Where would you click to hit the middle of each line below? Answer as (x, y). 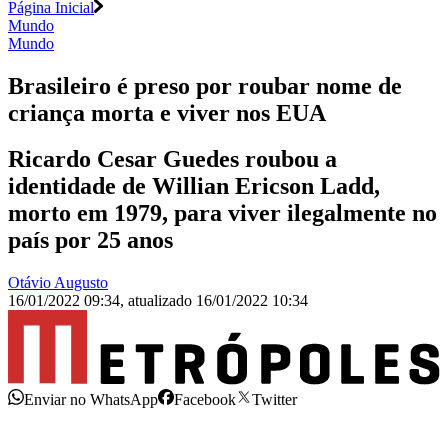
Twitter (274, 399)
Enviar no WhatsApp (91, 399)
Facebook (205, 399)
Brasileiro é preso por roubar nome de (205, 85)
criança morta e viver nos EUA (167, 112)
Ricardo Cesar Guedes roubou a (172, 159)
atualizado (162, 301)
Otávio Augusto (58, 283)
